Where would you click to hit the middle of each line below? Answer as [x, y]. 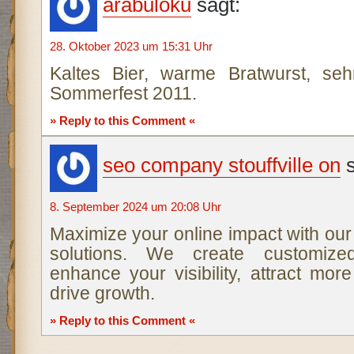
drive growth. [102, 293]
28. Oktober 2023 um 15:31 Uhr [131, 46]
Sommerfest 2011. [123, 93]
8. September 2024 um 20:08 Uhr [135, 207]
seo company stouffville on [221, 165]
